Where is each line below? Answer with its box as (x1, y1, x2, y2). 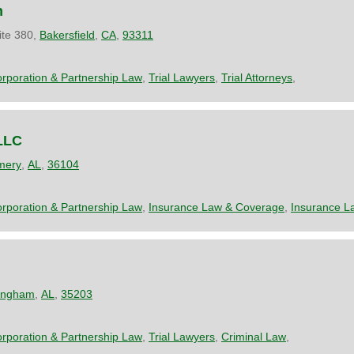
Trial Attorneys (221, 70, 292, 84)
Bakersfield (40, 28, 95, 41)
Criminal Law (221, 330, 286, 343)
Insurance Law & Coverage (149, 200, 284, 213)
